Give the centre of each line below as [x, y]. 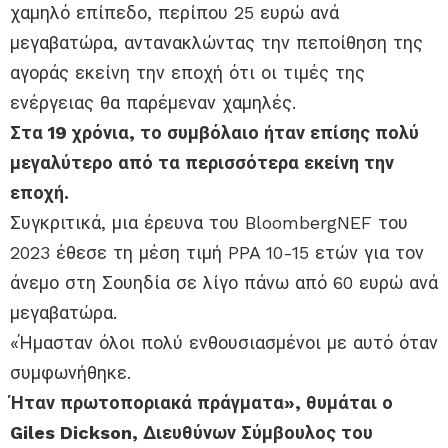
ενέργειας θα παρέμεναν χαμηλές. [153, 103]
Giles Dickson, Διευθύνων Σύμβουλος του [191, 433]
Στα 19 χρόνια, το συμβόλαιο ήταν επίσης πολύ [214, 133]
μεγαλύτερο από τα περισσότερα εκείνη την [202, 163]
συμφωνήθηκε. [70, 373]
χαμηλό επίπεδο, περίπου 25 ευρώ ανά [174, 13]
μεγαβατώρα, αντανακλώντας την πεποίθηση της [216, 43]
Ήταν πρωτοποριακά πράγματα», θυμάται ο [201, 403]
